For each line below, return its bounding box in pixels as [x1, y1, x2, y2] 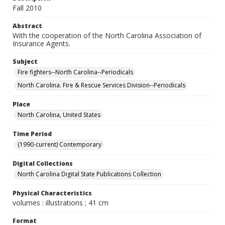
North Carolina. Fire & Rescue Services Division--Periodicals [18, 81, 185, 89]
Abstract [13, 22, 42, 30]
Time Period [13, 130, 52, 138]
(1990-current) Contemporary [18, 140, 101, 149]
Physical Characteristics [13, 189, 92, 197]
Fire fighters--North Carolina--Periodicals [18, 68, 133, 76]
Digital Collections [13, 159, 73, 168]
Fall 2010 [13, 3, 42, 13]
